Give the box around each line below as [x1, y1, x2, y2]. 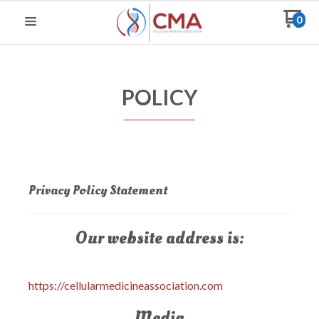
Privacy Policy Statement [28, 182, 167, 199]
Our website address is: [75, 226, 244, 250]
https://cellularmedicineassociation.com [28, 278, 223, 292]
